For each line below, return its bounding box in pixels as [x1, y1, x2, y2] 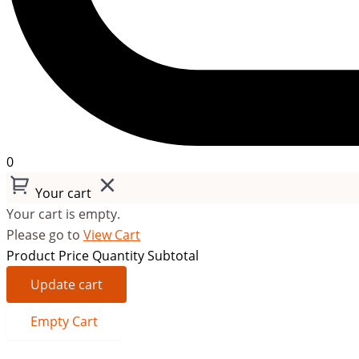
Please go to [6, 225, 83, 244]
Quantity [92, 246, 147, 264]
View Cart [83, 225, 140, 244]
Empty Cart [30, 312, 98, 330]
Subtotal [147, 246, 199, 264]
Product [6, 246, 58, 264]
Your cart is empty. [6, 204, 120, 223]
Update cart [30, 275, 103, 293]
